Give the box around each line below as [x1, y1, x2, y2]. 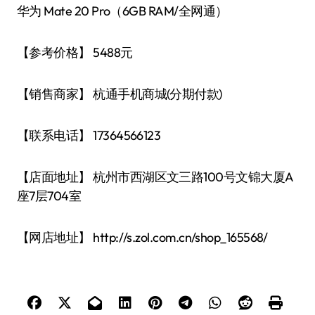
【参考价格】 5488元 [17, 44, 133, 60]
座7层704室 [17, 188, 82, 204]
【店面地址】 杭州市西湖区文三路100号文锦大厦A [17, 169, 294, 185]
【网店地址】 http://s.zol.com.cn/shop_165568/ [17, 229, 268, 245]
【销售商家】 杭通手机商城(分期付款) [17, 86, 227, 102]
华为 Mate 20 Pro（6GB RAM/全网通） [17, 3, 228, 19]
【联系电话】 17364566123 [17, 127, 161, 143]
